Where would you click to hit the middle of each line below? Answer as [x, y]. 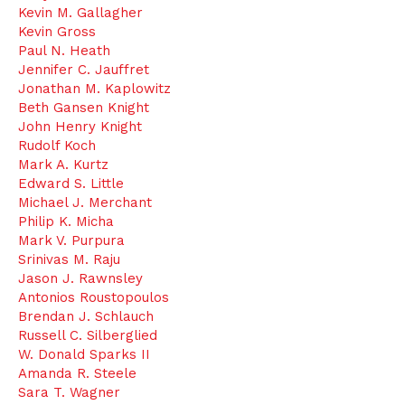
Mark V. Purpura [71, 240]
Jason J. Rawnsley [80, 278]
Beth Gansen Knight [84, 108]
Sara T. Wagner [69, 392]
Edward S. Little [71, 184]
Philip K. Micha [66, 221]
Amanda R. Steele [77, 373]
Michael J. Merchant [85, 202]
